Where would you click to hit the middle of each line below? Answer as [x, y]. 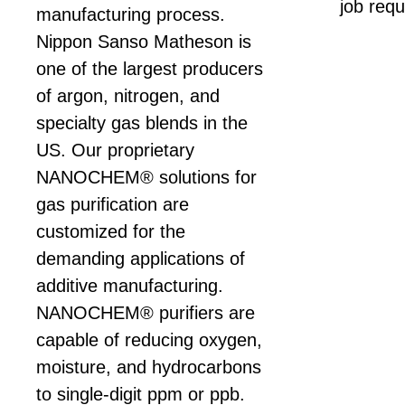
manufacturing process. [131, 14]
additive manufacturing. [130, 285]
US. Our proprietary [115, 150]
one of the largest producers [150, 68]
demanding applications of [141, 258]
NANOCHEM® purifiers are [146, 312]
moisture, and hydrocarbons [149, 367]
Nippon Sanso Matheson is [144, 41]
